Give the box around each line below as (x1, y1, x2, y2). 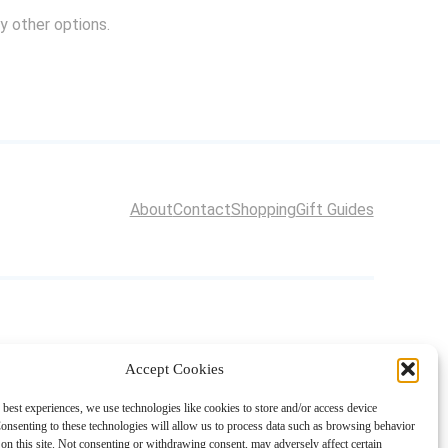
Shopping (230, 200, 296, 220)
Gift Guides (295, 200, 374, 220)
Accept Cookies (125, 360, 225, 377)
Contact (172, 200, 231, 220)
